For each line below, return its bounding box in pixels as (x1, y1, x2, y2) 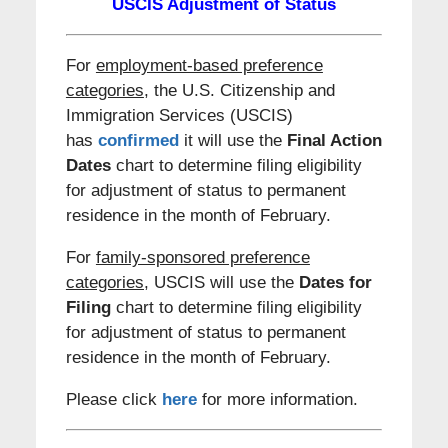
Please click (65, 390, 162, 410)
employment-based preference (95, 56, 323, 76)
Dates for (293, 273, 372, 293)
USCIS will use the (148, 273, 294, 293)
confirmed (97, 131, 179, 151)
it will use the (178, 131, 282, 151)
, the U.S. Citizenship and (143, 81, 335, 101)
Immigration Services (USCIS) (65, 106, 293, 126)
